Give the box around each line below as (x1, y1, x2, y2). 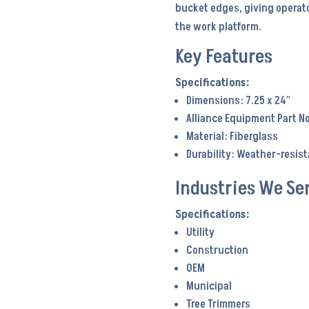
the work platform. (175, 19, 261, 34)
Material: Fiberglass (186, 128, 278, 144)
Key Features (175, 43, 272, 70)
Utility (186, 224, 215, 240)
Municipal (186, 278, 232, 294)
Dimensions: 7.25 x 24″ (186, 92, 290, 108)
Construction (186, 242, 248, 258)
